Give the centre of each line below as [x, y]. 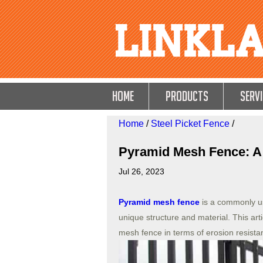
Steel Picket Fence [190, 124]
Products [187, 96]
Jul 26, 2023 [141, 171]
